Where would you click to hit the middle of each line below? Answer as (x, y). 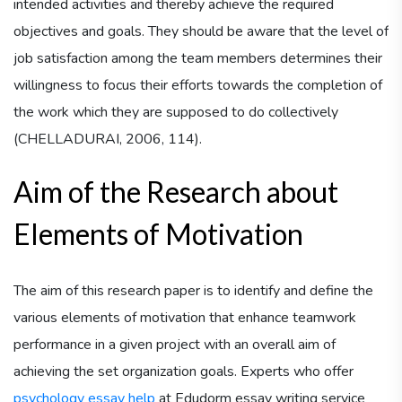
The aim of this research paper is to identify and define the (193, 290)
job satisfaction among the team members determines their (198, 58)
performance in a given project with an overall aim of (175, 344)
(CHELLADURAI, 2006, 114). (108, 139)
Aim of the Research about (176, 191)
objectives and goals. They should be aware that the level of (201, 31)
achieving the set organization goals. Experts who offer (184, 371)
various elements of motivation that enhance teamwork (185, 317)
